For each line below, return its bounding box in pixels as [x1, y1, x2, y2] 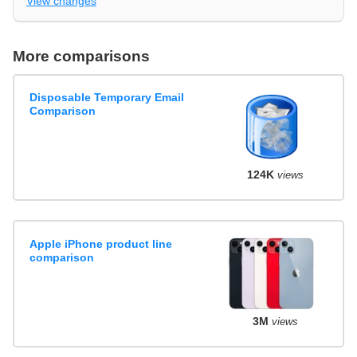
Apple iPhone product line [29, 237, 173, 250]
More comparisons [13, 47, 150, 65]
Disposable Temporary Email [29, 91, 185, 104]
